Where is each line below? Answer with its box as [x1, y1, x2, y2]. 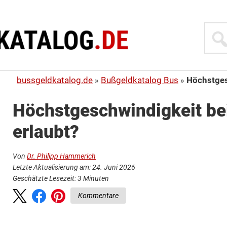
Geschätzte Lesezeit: [13, 174, 78, 182]
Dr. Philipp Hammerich [27, 152, 96, 160]
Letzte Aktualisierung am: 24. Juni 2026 [13, 163, 135, 171]
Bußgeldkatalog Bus [101, 74, 178, 85]
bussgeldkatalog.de [17, 74, 93, 85]
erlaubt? [13, 121, 79, 142]
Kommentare [78, 191, 119, 200]
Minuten [83, 174, 109, 182]
